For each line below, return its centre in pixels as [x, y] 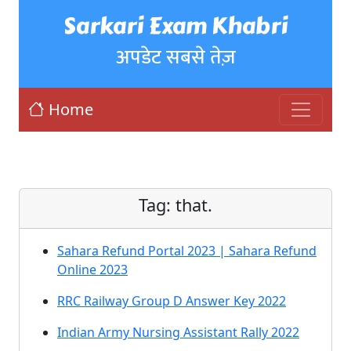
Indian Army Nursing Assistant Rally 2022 [178, 332]
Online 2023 [92, 270]
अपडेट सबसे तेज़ [175, 57]
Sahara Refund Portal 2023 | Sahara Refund [187, 251]
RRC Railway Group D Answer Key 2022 [172, 301]
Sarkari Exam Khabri [175, 26]
